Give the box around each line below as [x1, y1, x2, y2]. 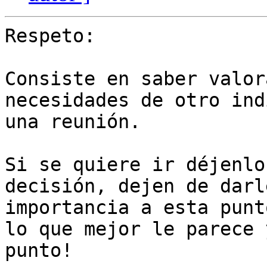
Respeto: [5, 25, 95, 47]
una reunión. [5, 111, 141, 133]
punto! [5, 240, 73, 262]
